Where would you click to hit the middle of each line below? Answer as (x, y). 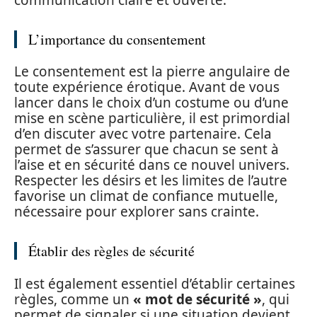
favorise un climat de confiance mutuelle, (146, 196)
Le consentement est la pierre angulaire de (152, 71)
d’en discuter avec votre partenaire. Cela (143, 134)
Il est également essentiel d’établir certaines (155, 283)
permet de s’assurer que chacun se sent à (146, 149)
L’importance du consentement (117, 39)
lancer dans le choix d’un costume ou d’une (151, 103)
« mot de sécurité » (197, 299)
